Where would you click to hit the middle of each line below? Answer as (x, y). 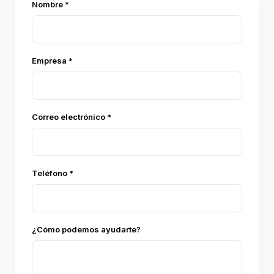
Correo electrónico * (72, 117)
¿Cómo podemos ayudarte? (86, 229)
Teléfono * (53, 173)
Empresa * (52, 60)
